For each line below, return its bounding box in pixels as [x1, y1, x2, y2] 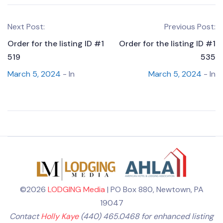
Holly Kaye [41, 211, 79, 222]
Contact [9, 211, 41, 222]
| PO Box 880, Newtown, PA [105, 184, 204, 195]
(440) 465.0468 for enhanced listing [79, 211, 214, 222]
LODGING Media [47, 184, 105, 195]
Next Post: [7, 21, 45, 32]
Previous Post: [164, 21, 216, 32]
